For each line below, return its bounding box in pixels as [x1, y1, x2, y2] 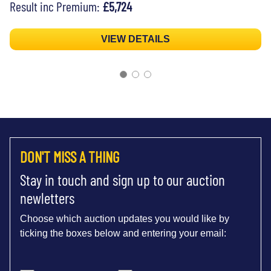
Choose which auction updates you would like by [20, 213, 229, 224]
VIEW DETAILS [101, 33, 170, 44]
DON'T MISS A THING [20, 147, 119, 166]
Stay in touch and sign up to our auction [20, 170, 225, 189]
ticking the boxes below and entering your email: [20, 227, 226, 238]
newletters [20, 188, 74, 207]
